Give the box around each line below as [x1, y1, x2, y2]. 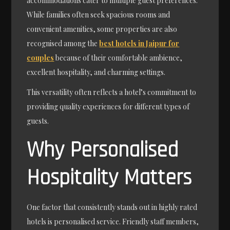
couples [27, 52, 54, 63]
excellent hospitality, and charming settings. [27, 67, 166, 77]
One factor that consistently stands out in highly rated [27, 202, 198, 213]
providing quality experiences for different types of [27, 102, 190, 112]
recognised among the [27, 38, 100, 48]
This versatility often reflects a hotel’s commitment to [27, 87, 197, 98]
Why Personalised [27, 137, 179, 165]
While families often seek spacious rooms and [27, 9, 170, 20]
